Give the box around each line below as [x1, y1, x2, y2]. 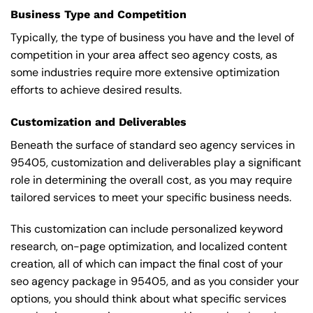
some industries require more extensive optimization [10, 64, 279, 80]
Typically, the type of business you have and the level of [10, 29, 294, 45]
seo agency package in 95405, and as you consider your [10, 274, 299, 289]
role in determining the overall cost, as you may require [10, 172, 292, 187]
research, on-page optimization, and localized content [10, 239, 287, 254]
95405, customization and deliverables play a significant [10, 154, 301, 170]
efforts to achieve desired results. [10, 82, 182, 97]
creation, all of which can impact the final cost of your [10, 256, 283, 272]
